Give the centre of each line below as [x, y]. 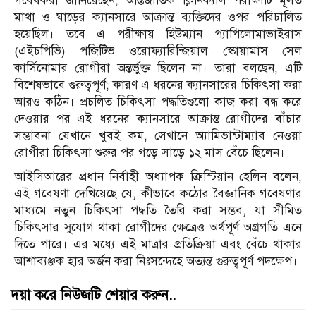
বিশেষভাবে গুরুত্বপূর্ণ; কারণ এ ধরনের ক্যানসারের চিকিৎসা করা [158, 85]
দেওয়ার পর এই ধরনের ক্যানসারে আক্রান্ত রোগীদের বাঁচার [158, 119]
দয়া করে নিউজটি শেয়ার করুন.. [93, 296]
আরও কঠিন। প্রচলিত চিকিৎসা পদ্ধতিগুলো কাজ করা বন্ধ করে [158, 102]
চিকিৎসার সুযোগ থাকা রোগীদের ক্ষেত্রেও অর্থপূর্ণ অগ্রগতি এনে [158, 228]
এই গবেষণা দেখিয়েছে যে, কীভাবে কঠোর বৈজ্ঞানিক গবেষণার [158, 194]
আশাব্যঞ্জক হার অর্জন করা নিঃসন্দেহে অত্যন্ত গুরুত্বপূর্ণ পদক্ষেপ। [156, 262]
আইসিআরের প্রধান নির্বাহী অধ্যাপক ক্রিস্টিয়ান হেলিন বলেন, [158, 177]
